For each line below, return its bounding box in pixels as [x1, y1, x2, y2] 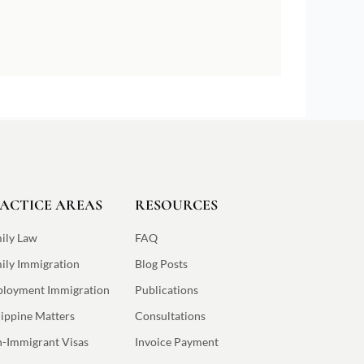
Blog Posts [134, 256, 188, 271]
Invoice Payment [134, 334, 219, 349]
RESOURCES [134, 195, 218, 214]
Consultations [134, 308, 206, 323]
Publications [134, 282, 198, 297]
